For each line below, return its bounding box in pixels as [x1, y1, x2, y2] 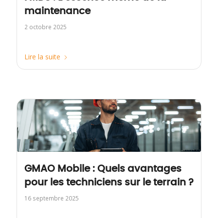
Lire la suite [24, 52, 60, 61]
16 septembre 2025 [24, 194, 79, 202]
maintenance [24, 6, 91, 16]
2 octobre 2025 [24, 22, 67, 31]
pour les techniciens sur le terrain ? [24, 178, 194, 188]
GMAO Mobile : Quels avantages [24, 164, 182, 174]
